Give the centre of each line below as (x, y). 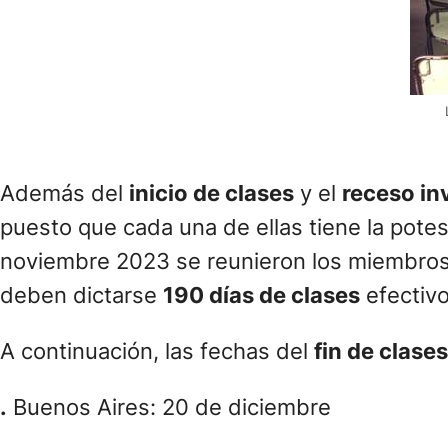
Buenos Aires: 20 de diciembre (169, 407)
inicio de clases (211, 194)
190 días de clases (261, 296)
